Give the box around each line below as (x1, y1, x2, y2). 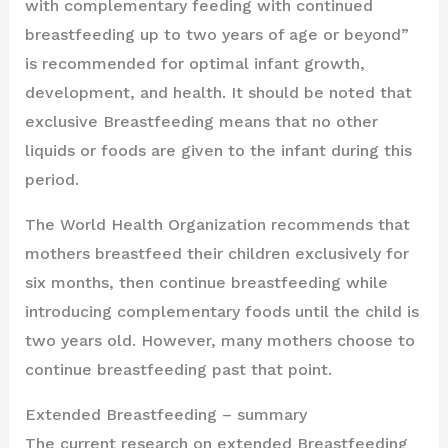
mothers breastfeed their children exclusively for (24, 243, 409, 263)
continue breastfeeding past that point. (24, 359, 332, 379)
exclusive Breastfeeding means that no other (24, 111, 378, 131)
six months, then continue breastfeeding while (24, 272, 388, 292)
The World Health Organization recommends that (24, 214, 410, 234)
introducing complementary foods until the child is (24, 301, 419, 321)
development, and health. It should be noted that (24, 82, 412, 102)
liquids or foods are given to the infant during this (24, 140, 412, 160)
